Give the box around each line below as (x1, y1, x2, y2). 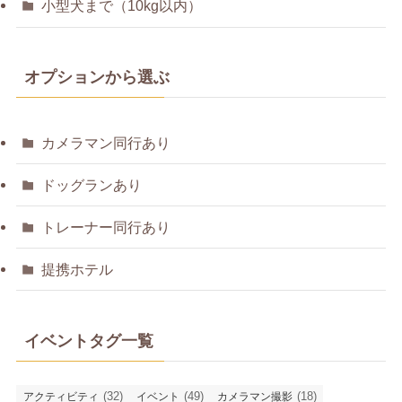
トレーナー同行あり (41, 219, 171, 236)
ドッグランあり (41, 176, 143, 193)
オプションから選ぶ (23, 67, 170, 86)
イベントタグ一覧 (23, 331, 153, 350)
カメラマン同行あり (41, 134, 171, 151)
